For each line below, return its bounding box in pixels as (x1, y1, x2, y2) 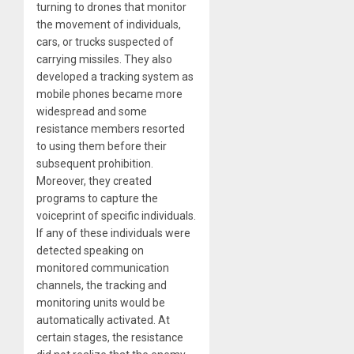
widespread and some (36, 104, 147, 118)
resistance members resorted (36, 122, 185, 135)
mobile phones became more (36, 87, 183, 100)
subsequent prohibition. (36, 156, 153, 170)
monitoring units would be (36, 296, 165, 309)
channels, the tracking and (36, 278, 167, 292)
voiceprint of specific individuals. (36, 209, 196, 222)
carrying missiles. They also (36, 52, 172, 66)
